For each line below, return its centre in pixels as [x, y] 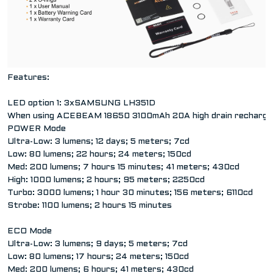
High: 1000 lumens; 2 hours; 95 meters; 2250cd [106, 180]
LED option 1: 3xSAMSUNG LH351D [81, 104]
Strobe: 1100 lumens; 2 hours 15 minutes [90, 206]
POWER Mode [37, 129]
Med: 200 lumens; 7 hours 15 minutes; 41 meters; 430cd [123, 168]
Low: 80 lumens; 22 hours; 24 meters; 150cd [99, 155]
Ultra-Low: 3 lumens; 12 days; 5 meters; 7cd [98, 142]
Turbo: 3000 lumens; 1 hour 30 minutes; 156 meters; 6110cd [131, 193]
